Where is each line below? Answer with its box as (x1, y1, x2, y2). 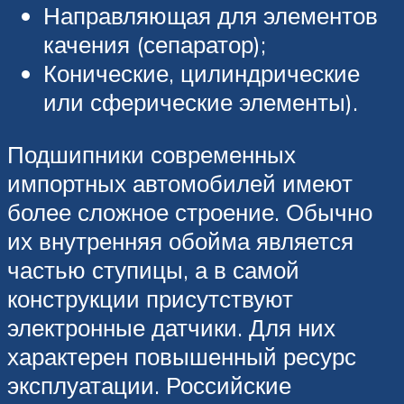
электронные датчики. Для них (7, 313, 335, 343)
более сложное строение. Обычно (7, 197, 372, 227)
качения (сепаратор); (43, 30, 266, 60)
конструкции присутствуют (7, 284, 293, 314)
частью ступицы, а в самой (7, 255, 299, 285)
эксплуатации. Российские (7, 371, 291, 400)
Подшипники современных (7, 140, 296, 170)
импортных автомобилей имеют (7, 169, 353, 198)
